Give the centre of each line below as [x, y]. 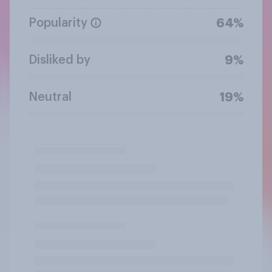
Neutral [50, 97]
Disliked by [59, 60]
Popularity [58, 23]
